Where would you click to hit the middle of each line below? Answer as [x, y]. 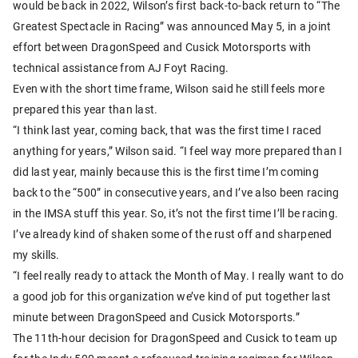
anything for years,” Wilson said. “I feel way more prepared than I [178, 150]
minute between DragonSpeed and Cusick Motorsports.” [156, 316]
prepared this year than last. [86, 109]
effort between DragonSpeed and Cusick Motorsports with [162, 46]
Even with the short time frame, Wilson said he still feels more [169, 88]
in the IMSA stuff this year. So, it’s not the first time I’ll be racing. [175, 213]
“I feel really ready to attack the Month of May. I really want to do [178, 275]
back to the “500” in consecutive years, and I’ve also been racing [176, 192]
